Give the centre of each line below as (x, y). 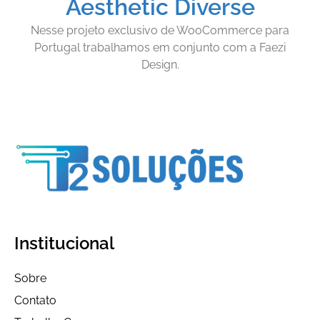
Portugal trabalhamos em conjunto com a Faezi (160, 47)
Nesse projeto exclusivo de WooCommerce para (160, 30)
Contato (35, 301)
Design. (160, 64)
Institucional (64, 244)
